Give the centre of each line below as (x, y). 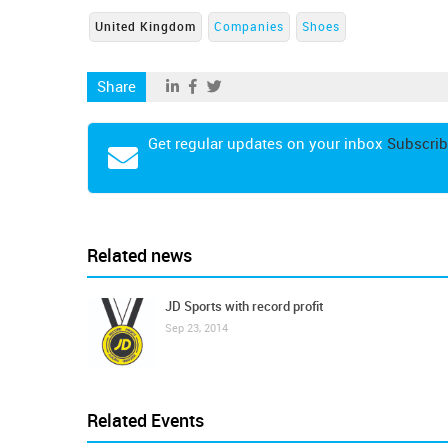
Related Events (145, 421)
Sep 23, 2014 (196, 328)
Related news (139, 256)
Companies (249, 27)
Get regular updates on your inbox (267, 144)
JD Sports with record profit (244, 306)
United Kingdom (145, 27)
